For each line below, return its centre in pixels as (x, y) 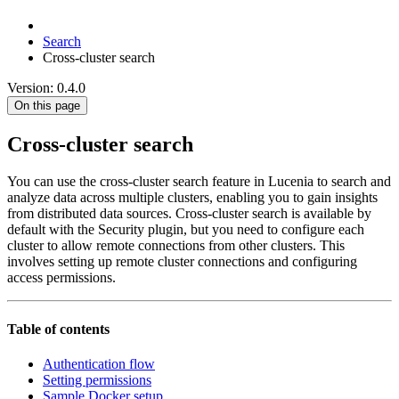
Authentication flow (99, 363)
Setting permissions (97, 379)
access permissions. (61, 278)
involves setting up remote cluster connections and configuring (182, 262)
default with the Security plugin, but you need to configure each (186, 230)
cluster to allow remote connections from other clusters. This (176, 246)
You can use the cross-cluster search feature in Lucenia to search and (199, 182)
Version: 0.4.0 (46, 87)
